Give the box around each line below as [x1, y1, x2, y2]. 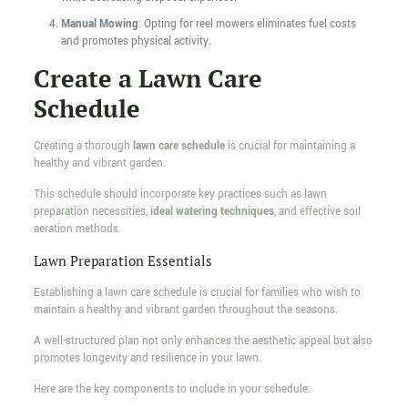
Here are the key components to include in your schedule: [33, 382, 311, 398]
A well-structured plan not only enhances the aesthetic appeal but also [33, 333, 372, 350]
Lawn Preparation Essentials [33, 251, 212, 270]
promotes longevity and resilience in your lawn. [33, 351, 261, 367]
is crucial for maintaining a [224, 138, 355, 155]
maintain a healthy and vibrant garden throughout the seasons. [33, 302, 338, 319]
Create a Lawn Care [33, 62, 262, 96]
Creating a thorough [33, 138, 133, 155]
